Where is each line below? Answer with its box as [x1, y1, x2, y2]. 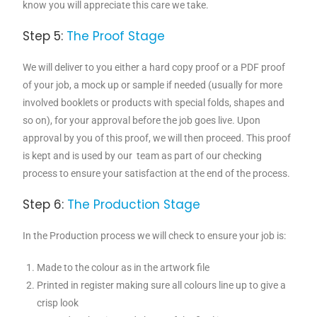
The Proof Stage [63, 28, 166, 45]
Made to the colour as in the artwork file [37, 262, 210, 274]
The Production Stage [64, 196, 201, 214]
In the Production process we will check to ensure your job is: [23, 230, 287, 242]
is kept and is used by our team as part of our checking [23, 150, 263, 162]
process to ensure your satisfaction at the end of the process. [23, 168, 291, 180]
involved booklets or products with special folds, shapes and [23, 97, 285, 109]
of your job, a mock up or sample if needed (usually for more [23, 79, 283, 91]
